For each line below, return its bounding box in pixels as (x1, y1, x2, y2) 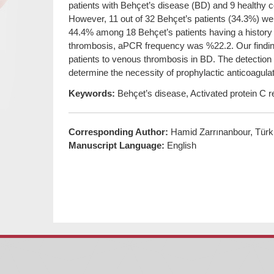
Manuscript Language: (68, 139, 167, 150)
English (167, 139, 196, 150)
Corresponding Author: (68, 126, 171, 137)
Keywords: (68, 87, 115, 98)
